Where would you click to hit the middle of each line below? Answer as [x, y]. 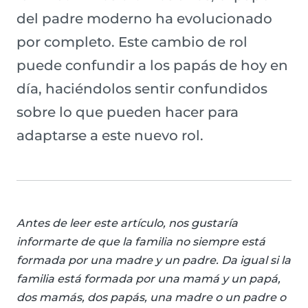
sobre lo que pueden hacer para [128, 112]
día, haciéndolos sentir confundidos [142, 89]
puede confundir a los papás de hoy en [152, 66]
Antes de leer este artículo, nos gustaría [127, 223]
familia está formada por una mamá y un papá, [148, 279]
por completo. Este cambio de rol [132, 42]
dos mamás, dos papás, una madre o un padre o [151, 298]
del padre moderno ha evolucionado [144, 19]
